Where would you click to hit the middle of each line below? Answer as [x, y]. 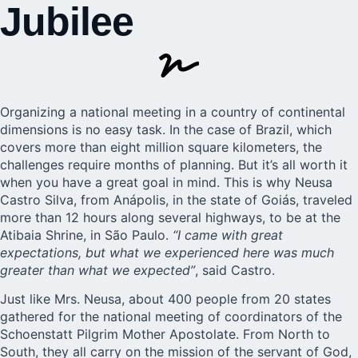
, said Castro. [235, 270]
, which [310, 129]
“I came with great [228, 235]
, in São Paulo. [128, 235]
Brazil [272, 129]
